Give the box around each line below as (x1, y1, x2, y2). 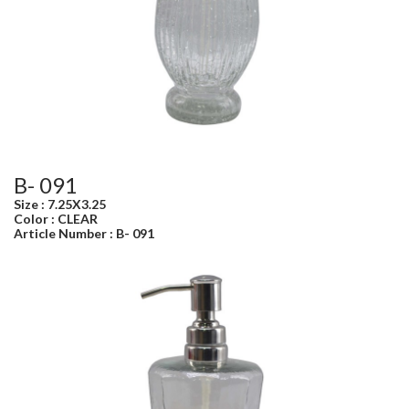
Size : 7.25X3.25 (14, 196, 106, 212)
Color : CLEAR (14, 211, 98, 226)
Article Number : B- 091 (14, 225, 154, 241)
